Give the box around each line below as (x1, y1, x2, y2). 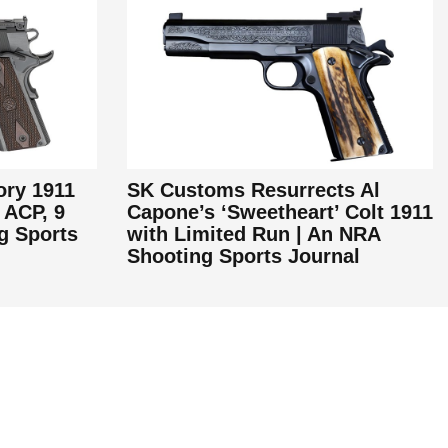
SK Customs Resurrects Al (127, 179, 380, 202)
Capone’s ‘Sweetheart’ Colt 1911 (127, 201, 433, 224)
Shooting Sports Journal (127, 245, 360, 268)
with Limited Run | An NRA (127, 223, 380, 246)
